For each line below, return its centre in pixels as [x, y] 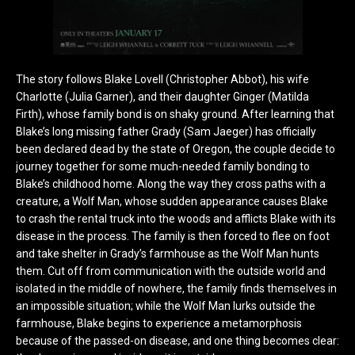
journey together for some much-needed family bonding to [163, 167]
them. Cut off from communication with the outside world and [171, 271]
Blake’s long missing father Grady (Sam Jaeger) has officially [166, 132]
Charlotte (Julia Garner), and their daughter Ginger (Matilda [162, 97]
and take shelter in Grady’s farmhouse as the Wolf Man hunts [168, 254]
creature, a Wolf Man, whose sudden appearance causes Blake [172, 202]
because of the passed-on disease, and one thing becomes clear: [177, 341]
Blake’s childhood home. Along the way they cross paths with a [171, 184]
